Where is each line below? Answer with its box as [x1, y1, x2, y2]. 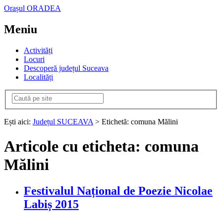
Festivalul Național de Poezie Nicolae [24, 184, 213, 198]
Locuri [24, 55, 45, 63]
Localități [24, 72, 53, 81]
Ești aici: [4, 117, 33, 126]
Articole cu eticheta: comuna [4, 137, 199, 155]
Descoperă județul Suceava [24, 63, 109, 72]
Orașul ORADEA [4, 4, 61, 12]
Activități [24, 46, 53, 55]
